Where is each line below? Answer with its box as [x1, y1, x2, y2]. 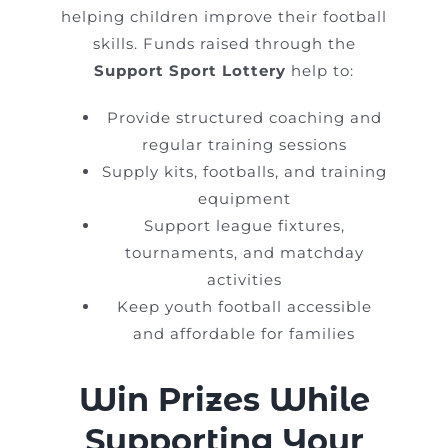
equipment [197, 189, 291, 209]
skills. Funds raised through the [92, 34, 356, 54]
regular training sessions [141, 135, 347, 155]
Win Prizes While [78, 380, 370, 420]
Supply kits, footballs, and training [101, 162, 387, 182]
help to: [286, 61, 354, 81]
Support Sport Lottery [94, 61, 286, 81]
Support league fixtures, [143, 216, 345, 236]
